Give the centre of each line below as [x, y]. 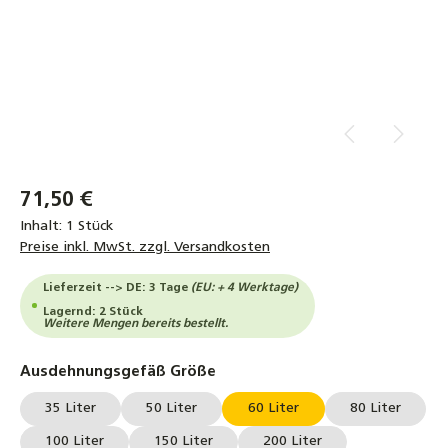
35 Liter [70, 408]
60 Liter [273, 408]
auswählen [256, 371]
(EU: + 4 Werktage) [244, 287]
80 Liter [375, 408]
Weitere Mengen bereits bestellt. [137, 323]
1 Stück [89, 226]
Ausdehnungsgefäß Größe [118, 372]
